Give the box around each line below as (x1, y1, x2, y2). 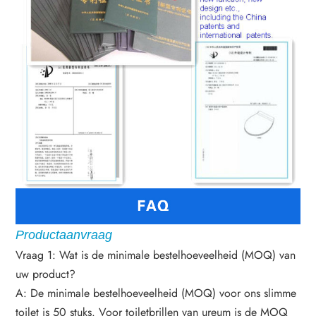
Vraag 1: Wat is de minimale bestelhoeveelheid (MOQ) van (16, 246, 296, 263)
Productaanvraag (16, 227, 113, 242)
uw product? (16, 265, 76, 282)
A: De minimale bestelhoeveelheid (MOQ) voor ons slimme (16, 284, 297, 301)
